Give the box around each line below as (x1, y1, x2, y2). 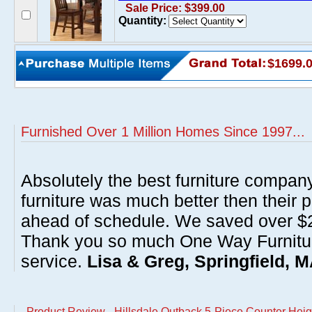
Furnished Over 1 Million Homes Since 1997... (21, 124, 305, 139)
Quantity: (118, 15, 166, 26)
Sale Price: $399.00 (125, 2, 225, 14)
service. (21, 251, 87, 271)
